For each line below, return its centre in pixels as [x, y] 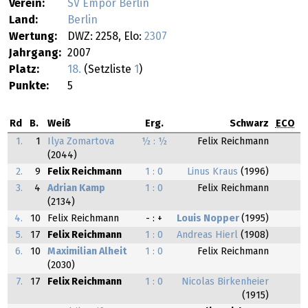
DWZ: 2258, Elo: [106, 37]
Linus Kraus [212, 172]
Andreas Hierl [207, 235]
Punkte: [29, 86]
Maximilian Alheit [87, 251]
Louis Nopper [208, 218]
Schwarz [249, 123]
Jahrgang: [35, 53]
